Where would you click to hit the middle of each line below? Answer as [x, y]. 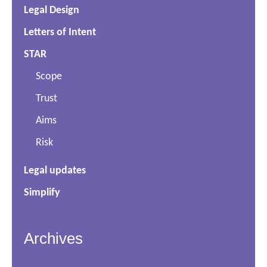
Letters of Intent [60, 33]
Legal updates [55, 171]
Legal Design [52, 11]
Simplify [42, 193]
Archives [53, 239]
